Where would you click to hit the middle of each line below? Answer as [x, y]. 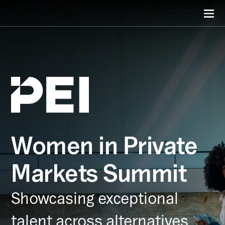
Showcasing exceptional [95, 198]
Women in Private [104, 145]
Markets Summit [99, 173]
